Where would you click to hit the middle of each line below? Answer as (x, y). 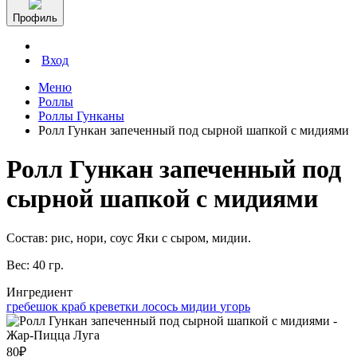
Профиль (35, 18)
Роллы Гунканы (81, 116)
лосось (161, 306)
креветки (116, 306)
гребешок (34, 306)
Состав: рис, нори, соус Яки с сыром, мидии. (129, 237)
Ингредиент (39, 292)
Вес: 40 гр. (35, 265)
